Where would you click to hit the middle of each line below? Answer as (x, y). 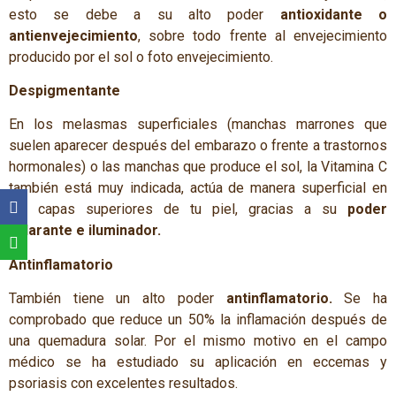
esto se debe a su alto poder (145, 14)
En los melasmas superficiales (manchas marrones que (198, 125)
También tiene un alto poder (118, 299)
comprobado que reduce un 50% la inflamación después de (198, 320)
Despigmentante (65, 90)
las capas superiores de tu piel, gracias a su (178, 209)
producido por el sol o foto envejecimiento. (141, 57)
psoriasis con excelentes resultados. (123, 384)
